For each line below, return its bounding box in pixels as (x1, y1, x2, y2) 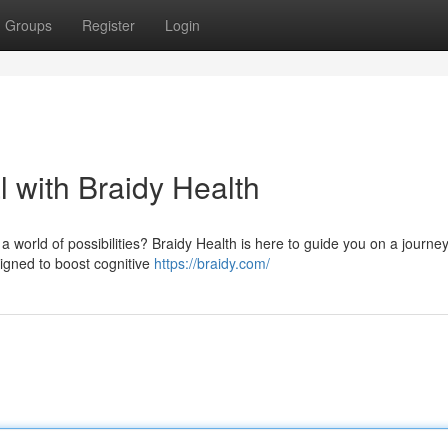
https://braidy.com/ (154, 253, 270, 273)
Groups (5, 15, 52, 35)
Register (82, 15, 135, 35)
